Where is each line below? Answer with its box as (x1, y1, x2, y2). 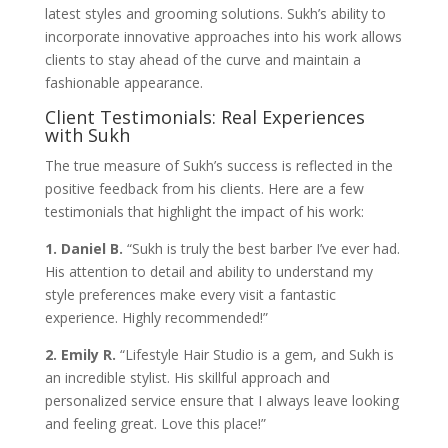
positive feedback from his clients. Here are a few (44, 178, 364, 198)
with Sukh (44, 122, 130, 147)
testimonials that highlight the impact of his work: (44, 201, 364, 221)
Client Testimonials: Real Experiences (44, 104, 365, 129)
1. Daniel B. (44, 238, 123, 258)
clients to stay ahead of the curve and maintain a (44, 49, 361, 69)
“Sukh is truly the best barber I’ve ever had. (122, 238, 400, 258)
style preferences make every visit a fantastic (44, 284, 336, 304)
